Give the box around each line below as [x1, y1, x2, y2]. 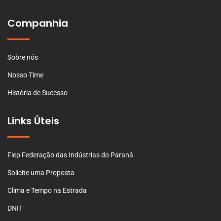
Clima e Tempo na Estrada [7, 186, 87, 194]
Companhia [7, 16, 68, 30]
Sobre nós [7, 53, 38, 61]
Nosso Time [7, 71, 43, 79]
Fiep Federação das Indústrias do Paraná [7, 150, 133, 159]
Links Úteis [7, 113, 59, 128]
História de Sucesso [7, 88, 68, 97]
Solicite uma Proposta [7, 168, 74, 177]
